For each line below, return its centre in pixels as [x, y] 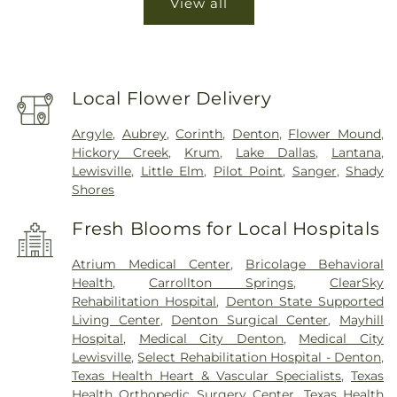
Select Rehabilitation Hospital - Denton [260, 357]
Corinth [199, 133]
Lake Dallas [276, 152]
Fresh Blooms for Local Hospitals [226, 229]
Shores [93, 189]
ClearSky [357, 282]
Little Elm [172, 171]
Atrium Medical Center [152, 264]
